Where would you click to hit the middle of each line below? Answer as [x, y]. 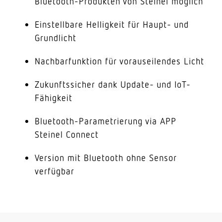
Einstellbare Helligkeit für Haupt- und [112, 24]
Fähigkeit [54, 98]
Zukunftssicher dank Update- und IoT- [113, 84]
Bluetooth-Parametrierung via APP [106, 121]
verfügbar [55, 171]
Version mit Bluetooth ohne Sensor [106, 158]
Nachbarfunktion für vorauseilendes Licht [119, 61]
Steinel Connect [67, 134]
